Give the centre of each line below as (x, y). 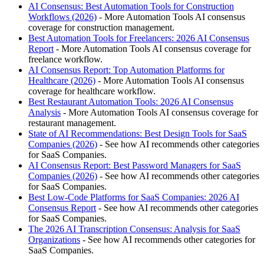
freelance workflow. (65, 60)
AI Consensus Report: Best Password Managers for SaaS (135, 166)
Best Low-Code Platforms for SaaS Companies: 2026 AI (134, 197)
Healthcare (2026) (62, 81)
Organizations (54, 240)
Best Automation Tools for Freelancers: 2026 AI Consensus (139, 38)
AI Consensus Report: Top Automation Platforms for (126, 70)
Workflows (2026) (62, 17)
